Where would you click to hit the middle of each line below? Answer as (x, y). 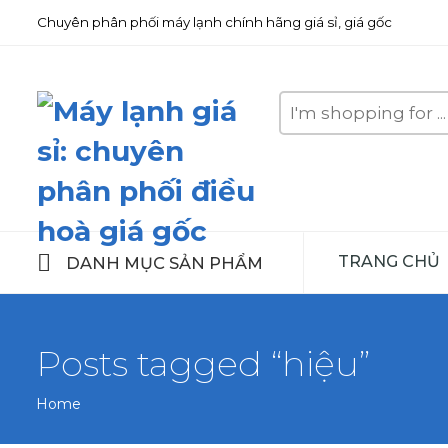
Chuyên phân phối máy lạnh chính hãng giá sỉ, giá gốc (214, 22)
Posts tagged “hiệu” (203, 363)
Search (302, 99)
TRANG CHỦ (388, 261)
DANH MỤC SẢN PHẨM (164, 262)
